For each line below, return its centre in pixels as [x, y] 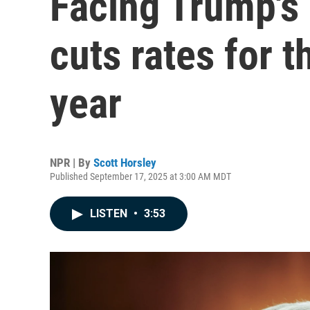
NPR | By [72, 163]
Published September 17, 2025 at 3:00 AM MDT [140, 176]
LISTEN [110, 213]
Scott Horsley [125, 163]
